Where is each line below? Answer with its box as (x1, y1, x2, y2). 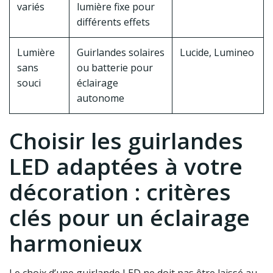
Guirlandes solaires (77, 46, 165, 60)
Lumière (17, 46, 55, 60)
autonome (77, 91, 124, 105)
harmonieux (9, 228, 142, 259)
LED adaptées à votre (9, 151, 243, 182)
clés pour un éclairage (9, 202, 250, 233)
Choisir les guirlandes (9, 126, 243, 157)
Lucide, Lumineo (180, 46, 254, 60)
